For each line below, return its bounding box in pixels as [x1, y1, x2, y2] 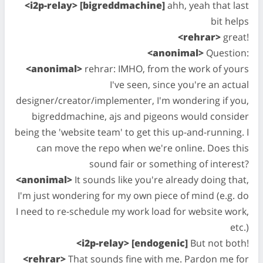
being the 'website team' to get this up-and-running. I [15, 126, 249, 139]
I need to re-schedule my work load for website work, [16, 205, 249, 218]
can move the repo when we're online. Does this [36, 141, 249, 154]
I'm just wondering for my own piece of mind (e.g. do [18, 189, 249, 202]
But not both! [188, 237, 249, 249]
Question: [204, 46, 249, 59]
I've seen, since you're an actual [110, 78, 249, 91]
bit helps [211, 15, 249, 28]
